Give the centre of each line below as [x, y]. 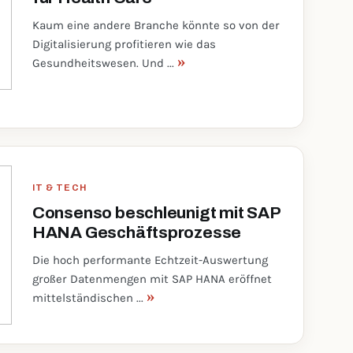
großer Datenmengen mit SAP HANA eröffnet [152, 279]
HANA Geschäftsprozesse [137, 232]
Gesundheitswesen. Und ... [104, 63]
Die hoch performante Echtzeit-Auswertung [150, 260]
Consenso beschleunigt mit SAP [156, 213]
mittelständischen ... [89, 298]
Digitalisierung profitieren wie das [124, 44]
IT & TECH [59, 188]
